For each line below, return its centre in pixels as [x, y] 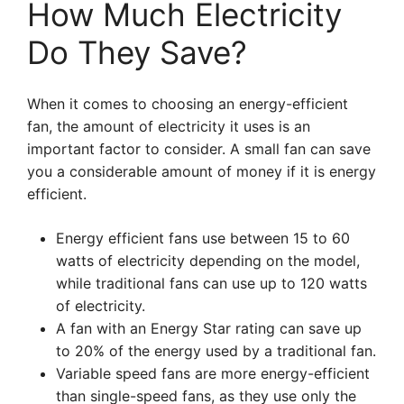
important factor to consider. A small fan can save [199, 149]
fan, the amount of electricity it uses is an [169, 126]
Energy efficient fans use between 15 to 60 [203, 238]
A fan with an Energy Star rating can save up [209, 328]
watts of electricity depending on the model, [208, 261]
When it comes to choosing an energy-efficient [188, 104]
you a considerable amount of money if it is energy [202, 171]
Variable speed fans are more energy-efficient [213, 373]
